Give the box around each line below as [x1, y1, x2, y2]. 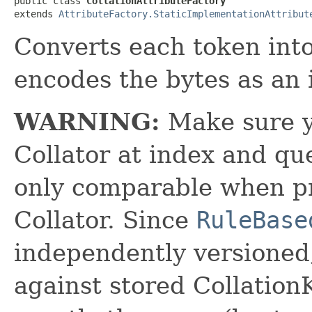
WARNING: [14, 107, 160, 136]
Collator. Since [14, 205, 196, 234]
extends [14, 8, 58, 19]
